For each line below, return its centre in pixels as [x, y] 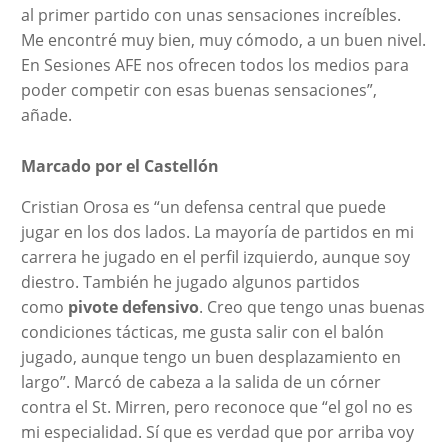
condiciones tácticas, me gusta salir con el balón [202, 331]
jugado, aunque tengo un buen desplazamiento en [210, 356]
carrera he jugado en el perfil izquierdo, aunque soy [215, 256]
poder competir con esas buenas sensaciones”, [198, 89]
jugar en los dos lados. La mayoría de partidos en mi [217, 231]
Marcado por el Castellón [121, 165]
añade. [46, 114]
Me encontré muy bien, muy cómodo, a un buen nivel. [223, 39]
